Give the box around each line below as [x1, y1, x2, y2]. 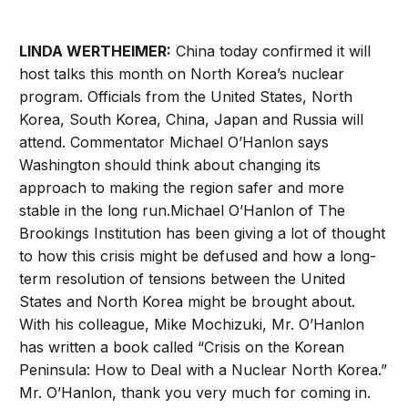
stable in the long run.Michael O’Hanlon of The [19, 201, 346, 220]
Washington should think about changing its [19, 156, 321, 175]
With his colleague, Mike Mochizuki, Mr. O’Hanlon [19, 315, 365, 334]
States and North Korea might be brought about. [19, 292, 356, 311]
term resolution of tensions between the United [19, 270, 346, 289]
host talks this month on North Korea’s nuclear [19, 65, 345, 84]
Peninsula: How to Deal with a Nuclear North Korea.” [19, 361, 388, 380]
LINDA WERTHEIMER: [19, 42, 172, 61]
